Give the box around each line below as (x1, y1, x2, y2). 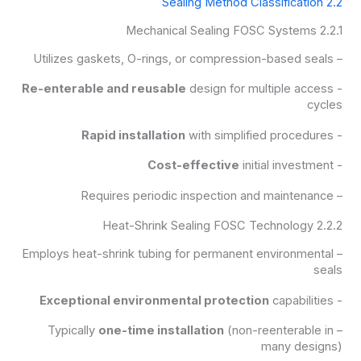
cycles (307, 98, 343, 113)
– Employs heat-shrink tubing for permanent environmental (22, 247, 334, 262)
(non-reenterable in (224, 323, 334, 338)
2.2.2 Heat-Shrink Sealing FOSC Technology (317, 218, 343, 234)
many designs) (261, 339, 343, 355)
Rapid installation (81, 127, 186, 143)
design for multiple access (186, 81, 334, 97)
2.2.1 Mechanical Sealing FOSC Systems (320, 23, 343, 38)
